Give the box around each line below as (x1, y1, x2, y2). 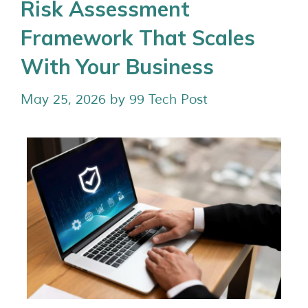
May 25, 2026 (21, 91, 106, 108)
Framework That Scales (21, 25, 255, 51)
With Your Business (21, 54, 214, 80)
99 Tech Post (129, 91, 208, 108)
